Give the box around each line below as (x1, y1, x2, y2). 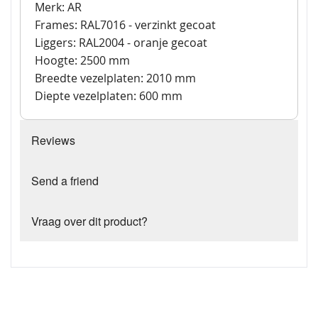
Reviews (31, 132, 75, 149)
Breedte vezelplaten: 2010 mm (35, 70, 196, 87)
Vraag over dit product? (31, 213, 148, 230)
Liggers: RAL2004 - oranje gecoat (35, 35, 207, 51)
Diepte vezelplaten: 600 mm (35, 88, 182, 104)
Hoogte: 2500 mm (35, 53, 130, 69)
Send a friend (31, 172, 99, 190)
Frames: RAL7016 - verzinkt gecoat (35, 17, 216, 33)
